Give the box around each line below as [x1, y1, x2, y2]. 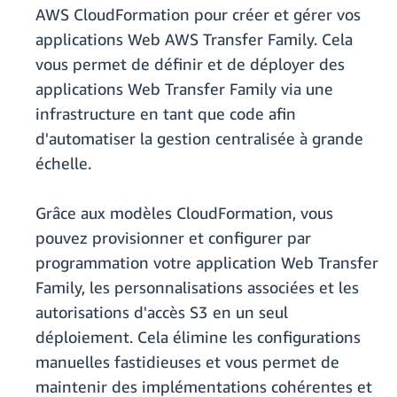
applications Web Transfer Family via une [35, 79, 333, 99]
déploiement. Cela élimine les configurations [35, 327, 361, 347]
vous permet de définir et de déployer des [35, 54, 345, 74]
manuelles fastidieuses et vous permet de [35, 352, 339, 372]
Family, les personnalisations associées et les [35, 277, 359, 298]
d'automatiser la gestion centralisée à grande [35, 128, 363, 149]
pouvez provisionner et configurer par [35, 228, 311, 248]
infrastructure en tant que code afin [35, 104, 296, 124]
